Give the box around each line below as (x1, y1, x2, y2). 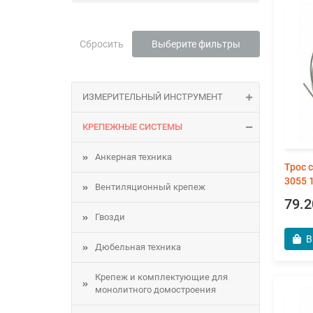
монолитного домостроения (95, 284, 216, 295)
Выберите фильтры (152, 38, 240, 50)
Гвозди (95, 212, 125, 222)
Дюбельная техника (95, 242, 181, 252)
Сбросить (80, 38, 124, 50)
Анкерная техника (95, 152, 172, 162)
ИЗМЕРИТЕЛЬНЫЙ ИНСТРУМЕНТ (82, 92, 223, 102)
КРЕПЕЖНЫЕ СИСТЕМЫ (82, 122, 182, 132)
